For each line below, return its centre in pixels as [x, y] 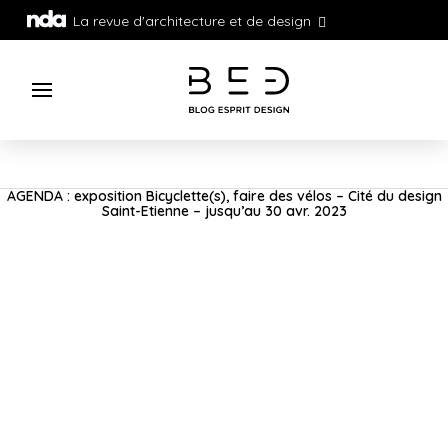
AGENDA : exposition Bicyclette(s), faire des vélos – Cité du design [224, 196]
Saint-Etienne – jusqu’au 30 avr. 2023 [224, 211]
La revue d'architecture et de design [191, 20]
